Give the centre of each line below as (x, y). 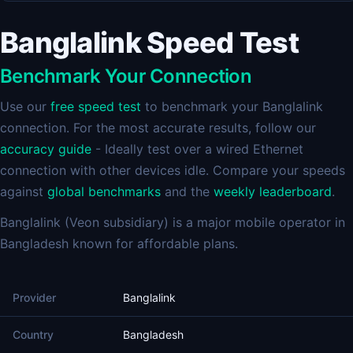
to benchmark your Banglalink (232, 106)
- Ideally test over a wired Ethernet (197, 149)
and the (187, 191)
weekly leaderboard (273, 191)
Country (33, 334)
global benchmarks (104, 191)
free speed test (96, 106)
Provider (34, 297)
